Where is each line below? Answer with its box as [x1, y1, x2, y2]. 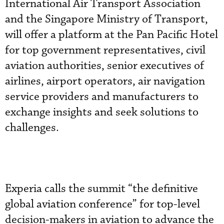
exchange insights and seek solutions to [5, 104, 198, 119]
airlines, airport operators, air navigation [5, 73, 205, 88]
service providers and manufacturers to [5, 89, 198, 104]
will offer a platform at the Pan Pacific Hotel [5, 27, 218, 42]
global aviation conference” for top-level [5, 196, 200, 211]
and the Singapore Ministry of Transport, [5, 11, 208, 26]
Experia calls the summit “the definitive [5, 181, 198, 196]
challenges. [5, 120, 59, 135]
